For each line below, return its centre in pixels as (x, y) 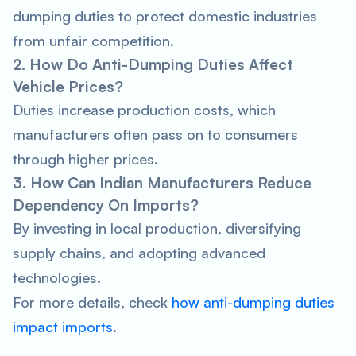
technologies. (57, 277)
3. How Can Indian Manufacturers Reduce (162, 183)
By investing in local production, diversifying (157, 228)
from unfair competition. (93, 41)
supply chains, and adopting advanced (139, 253)
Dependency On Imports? (106, 205)
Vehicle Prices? (68, 87)
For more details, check (92, 302)
